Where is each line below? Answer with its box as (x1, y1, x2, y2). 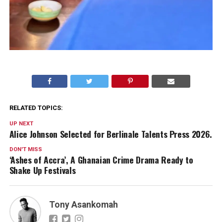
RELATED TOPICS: (9, 104, 63, 111)
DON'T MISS (9, 146, 42, 153)
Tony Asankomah (49, 199, 118, 210)
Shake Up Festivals (9, 163, 76, 176)
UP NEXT (9, 120, 33, 127)
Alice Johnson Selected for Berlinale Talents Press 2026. (9, 127, 212, 140)
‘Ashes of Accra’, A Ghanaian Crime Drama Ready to (9, 153, 193, 166)
